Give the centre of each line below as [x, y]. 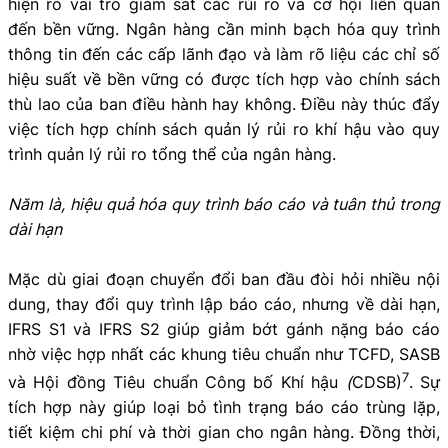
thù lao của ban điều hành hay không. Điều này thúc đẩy [224, 103]
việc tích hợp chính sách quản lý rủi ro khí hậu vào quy [224, 128]
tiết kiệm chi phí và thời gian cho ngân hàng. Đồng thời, [224, 432]
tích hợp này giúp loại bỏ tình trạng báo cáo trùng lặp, [224, 407]
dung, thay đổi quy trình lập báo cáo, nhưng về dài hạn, [224, 303]
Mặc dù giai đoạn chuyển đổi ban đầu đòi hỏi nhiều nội [224, 278]
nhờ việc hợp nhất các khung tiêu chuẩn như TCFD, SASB [224, 353]
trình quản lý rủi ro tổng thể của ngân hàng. [172, 153]
